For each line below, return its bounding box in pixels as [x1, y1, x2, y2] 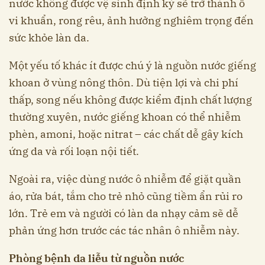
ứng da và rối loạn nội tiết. [9, 144, 139, 158]
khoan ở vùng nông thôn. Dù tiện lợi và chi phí [9, 75, 238, 89]
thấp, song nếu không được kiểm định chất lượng [9, 92, 252, 106]
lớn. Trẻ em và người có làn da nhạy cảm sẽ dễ [9, 206, 238, 220]
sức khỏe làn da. [9, 30, 89, 44]
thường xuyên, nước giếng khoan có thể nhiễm [9, 109, 241, 124]
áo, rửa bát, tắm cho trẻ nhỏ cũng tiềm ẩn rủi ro [9, 189, 243, 203]
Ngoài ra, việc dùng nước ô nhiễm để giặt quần [9, 172, 241, 186]
